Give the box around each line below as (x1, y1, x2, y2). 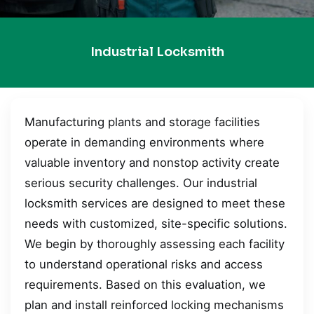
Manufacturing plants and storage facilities (25, 114, 260, 129)
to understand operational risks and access (25, 257, 263, 271)
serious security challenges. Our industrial (25, 175, 257, 190)
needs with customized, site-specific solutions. (25, 216, 287, 231)
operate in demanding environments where (25, 135, 264, 149)
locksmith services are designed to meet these (25, 196, 285, 210)
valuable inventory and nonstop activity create (25, 155, 280, 170)
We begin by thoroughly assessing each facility (25, 236, 285, 251)
